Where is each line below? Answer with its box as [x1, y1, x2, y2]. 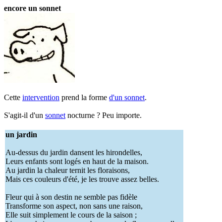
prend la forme [59, 93, 109, 102]
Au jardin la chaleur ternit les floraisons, [5, 166, 130, 174]
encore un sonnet [4, 4, 61, 12]
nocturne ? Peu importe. [65, 111, 142, 119]
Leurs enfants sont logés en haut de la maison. [5, 157, 149, 166]
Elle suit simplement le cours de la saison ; [5, 211, 137, 219]
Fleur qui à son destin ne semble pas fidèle [5, 193, 137, 201]
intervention [22, 93, 59, 102]
